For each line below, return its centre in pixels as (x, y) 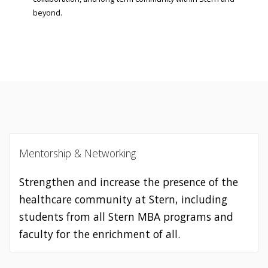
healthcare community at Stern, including (123, 199)
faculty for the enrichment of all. (99, 234)
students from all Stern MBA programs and (126, 216)
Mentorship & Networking (77, 153)
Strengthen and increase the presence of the (128, 182)
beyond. (48, 13)
